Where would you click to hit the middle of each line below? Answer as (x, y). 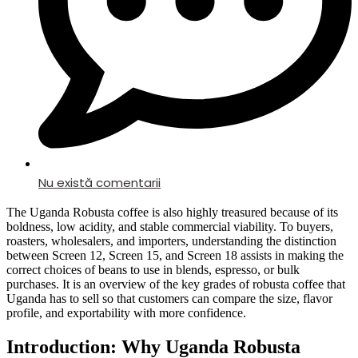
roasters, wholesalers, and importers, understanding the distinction (171, 241)
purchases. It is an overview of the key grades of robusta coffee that (176, 284)
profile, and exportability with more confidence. (126, 313)
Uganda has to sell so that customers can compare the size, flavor (169, 299)
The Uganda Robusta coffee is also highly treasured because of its (172, 213)
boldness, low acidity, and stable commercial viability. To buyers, (170, 227)
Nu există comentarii (99, 183)
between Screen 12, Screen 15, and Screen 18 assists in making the (175, 256)
